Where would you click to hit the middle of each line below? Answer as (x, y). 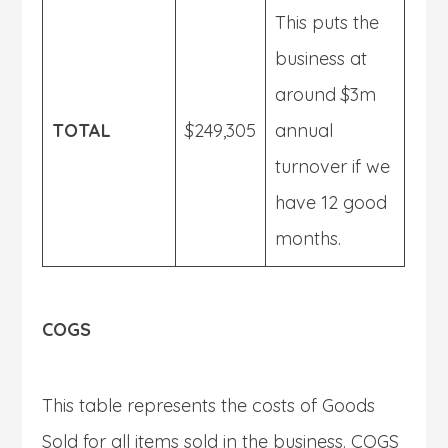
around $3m (326, 94)
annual (304, 130)
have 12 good (331, 202)
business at (321, 58)
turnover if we (333, 166)
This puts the (327, 22)
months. (308, 238)
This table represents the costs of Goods (209, 405)
